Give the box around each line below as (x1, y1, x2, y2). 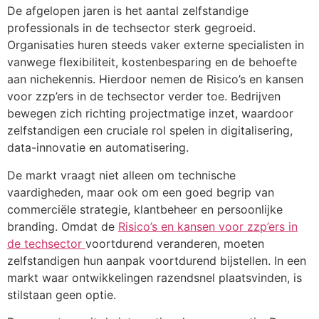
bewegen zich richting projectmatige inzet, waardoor (7, 106, 293, 121)
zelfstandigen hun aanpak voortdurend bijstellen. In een (7, 253, 306, 268)
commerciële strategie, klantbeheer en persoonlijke (7, 202, 283, 216)
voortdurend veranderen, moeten (85, 236, 264, 251)
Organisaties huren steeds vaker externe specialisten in (7, 38, 304, 53)
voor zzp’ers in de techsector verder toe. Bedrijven (7, 89, 281, 104)
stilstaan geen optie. (7, 287, 116, 302)
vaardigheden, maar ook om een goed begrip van (7, 184, 274, 199)
